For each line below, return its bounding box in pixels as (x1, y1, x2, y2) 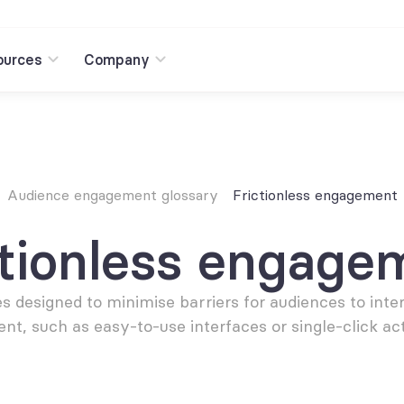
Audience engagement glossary (6, 186, 218, 204)
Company (84, 50, 150, 69)
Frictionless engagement (232, 186, 398, 204)
